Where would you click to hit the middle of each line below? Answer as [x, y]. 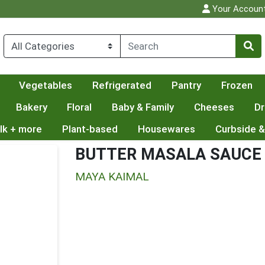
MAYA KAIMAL [112, 177]
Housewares [166, 129]
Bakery [31, 107]
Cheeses [214, 107]
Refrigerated [122, 85]
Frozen [237, 85]
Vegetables [46, 85]
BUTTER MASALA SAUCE [168, 154]
